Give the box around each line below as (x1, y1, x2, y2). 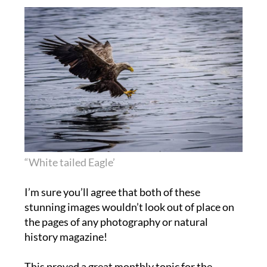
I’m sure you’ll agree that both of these (24, 186, 200, 200)
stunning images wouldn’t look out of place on (24, 201, 234, 215)
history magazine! (24, 231, 107, 244)
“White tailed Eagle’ (24, 156, 115, 170)
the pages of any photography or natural (24, 216, 208, 229)
